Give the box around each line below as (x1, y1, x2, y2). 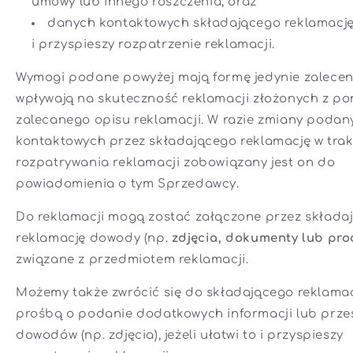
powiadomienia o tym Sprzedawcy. (16, 177, 240, 191)
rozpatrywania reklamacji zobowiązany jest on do (16, 156, 336, 170)
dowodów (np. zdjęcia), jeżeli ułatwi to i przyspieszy (16, 329, 344, 343)
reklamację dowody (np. (16, 232, 172, 246)
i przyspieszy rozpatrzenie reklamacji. (32, 38, 275, 52)
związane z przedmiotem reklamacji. (16, 253, 249, 267)
